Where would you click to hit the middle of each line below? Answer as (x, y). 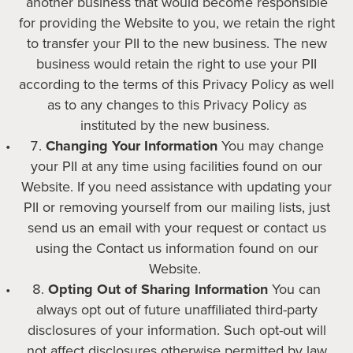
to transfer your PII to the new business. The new (176, 43)
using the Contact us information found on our (176, 248)
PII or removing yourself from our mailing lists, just (176, 207)
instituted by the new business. (175, 125)
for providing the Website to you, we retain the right (176, 23)
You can (294, 289)
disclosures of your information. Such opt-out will (176, 330)
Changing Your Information (131, 146)
